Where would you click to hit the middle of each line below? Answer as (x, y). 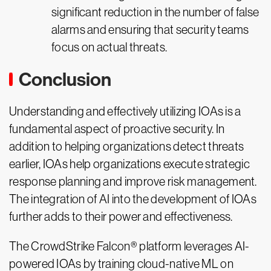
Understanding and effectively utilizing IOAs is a (125, 111)
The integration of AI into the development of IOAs (133, 199)
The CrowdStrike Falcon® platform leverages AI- (129, 246)
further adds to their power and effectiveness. (121, 217)
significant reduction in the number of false (155, 12)
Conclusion (65, 80)
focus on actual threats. (109, 47)
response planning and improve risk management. (133, 181)
